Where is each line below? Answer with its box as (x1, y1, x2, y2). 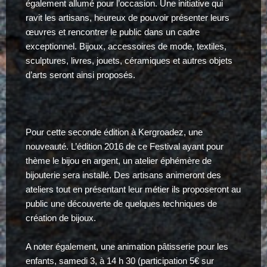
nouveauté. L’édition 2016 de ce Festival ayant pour (25, 141, 223, 152)
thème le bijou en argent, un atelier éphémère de (25, 156, 212, 166)
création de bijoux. (25, 213, 96, 223)
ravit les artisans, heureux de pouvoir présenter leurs (25, 13, 229, 23)
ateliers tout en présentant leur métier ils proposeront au (25, 184, 241, 195)
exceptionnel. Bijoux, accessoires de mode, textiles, (25, 41, 226, 52)
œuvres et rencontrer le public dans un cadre (25, 27, 200, 38)
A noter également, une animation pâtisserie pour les (25, 241, 228, 252)
